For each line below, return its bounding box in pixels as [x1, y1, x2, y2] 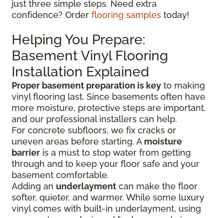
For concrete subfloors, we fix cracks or [12, 125, 176, 136]
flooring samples [91, 10, 161, 20]
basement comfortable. [12, 170, 109, 181]
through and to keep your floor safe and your [12, 159, 200, 169]
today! [161, 10, 189, 20]
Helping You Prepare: [12, 32, 145, 48]
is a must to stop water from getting [40, 147, 191, 158]
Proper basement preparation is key [12, 80, 161, 91]
